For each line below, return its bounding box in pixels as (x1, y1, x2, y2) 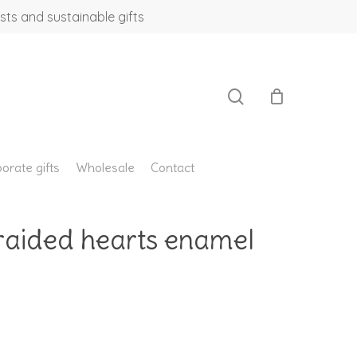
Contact (150, 159, 194, 175)
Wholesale (75, 159, 135, 175)
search (243, 31, 293, 51)
